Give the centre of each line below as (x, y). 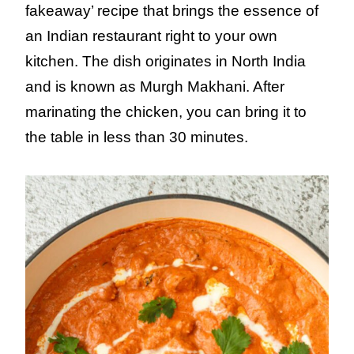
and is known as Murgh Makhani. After (155, 87)
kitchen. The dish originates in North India (166, 62)
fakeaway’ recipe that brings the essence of (172, 11)
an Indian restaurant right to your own (151, 36)
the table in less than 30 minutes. (137, 137)
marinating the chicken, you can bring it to (166, 112)
